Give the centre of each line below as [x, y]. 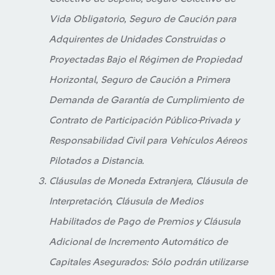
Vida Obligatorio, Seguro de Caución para [143, 19]
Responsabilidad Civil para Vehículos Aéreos [148, 141]
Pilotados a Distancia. [97, 161]
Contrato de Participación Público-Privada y [144, 120]
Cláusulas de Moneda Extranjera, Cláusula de [148, 181]
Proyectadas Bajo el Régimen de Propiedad [145, 60]
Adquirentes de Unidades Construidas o [137, 39]
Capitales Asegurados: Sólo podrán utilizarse [149, 262]
